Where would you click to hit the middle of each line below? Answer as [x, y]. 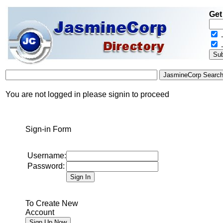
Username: [47, 156]
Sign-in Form [48, 129]
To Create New [52, 203]
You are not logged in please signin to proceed [87, 94]
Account [40, 212]
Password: [46, 166]
